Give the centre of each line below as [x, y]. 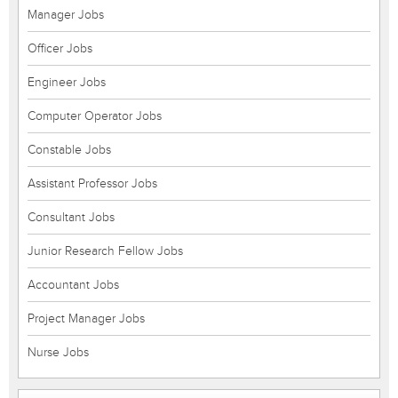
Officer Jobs [60, 48]
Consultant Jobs [71, 217]
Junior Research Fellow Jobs [105, 251]
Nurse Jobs [58, 352]
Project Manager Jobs [86, 318]
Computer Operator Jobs [95, 116]
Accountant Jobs [73, 285]
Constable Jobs [69, 150]
